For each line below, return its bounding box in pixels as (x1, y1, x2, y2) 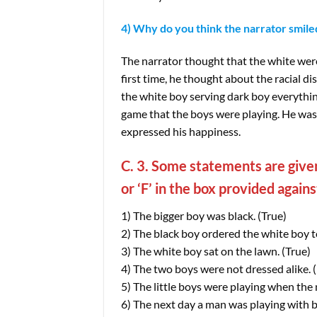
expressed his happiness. (121, 124, 241, 138)
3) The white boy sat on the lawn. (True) (121, 244, 311, 258)
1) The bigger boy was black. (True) (121, 209, 287, 223)
